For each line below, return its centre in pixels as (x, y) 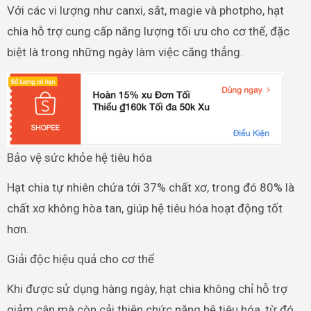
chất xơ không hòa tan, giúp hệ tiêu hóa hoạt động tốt (144, 208)
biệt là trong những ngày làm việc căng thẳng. (125, 52)
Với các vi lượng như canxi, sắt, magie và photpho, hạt (145, 10)
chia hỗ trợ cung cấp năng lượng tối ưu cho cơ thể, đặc (148, 31)
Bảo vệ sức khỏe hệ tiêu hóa (79, 157)
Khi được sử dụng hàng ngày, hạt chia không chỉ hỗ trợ (147, 288)
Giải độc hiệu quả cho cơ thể (80, 259)
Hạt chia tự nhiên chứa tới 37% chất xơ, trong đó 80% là (150, 187)
